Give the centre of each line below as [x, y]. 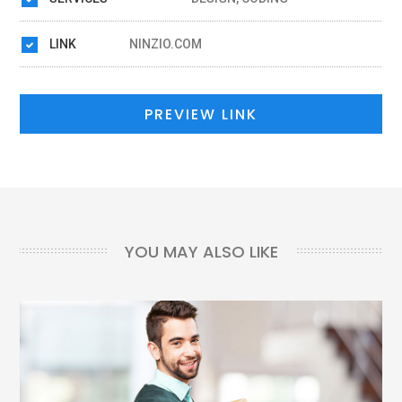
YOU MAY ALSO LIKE [201, 252]
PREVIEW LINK [201, 115]
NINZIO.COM [166, 44]
